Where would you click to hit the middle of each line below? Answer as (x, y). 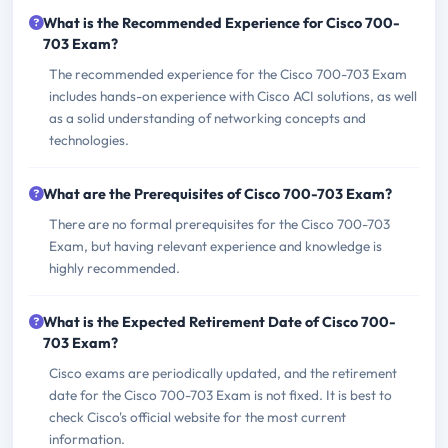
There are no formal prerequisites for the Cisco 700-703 (219, 224)
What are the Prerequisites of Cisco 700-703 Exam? (217, 194)
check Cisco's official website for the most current (197, 417)
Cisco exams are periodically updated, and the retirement (223, 373)
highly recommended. (114, 268)
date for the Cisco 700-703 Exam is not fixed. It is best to (220, 395)
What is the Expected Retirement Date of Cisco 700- (219, 322)
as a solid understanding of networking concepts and (207, 118)
